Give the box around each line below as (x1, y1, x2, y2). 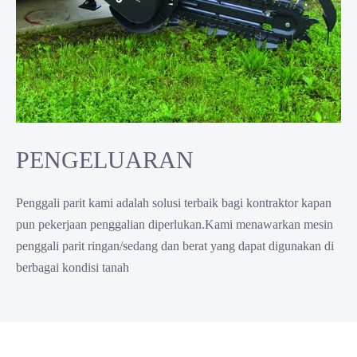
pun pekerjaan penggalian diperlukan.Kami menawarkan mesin (16, 218, 333, 232)
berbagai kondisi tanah (16, 261, 129, 275)
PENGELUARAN (16, 147, 194, 174)
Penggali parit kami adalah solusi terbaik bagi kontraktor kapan (16, 196, 331, 210)
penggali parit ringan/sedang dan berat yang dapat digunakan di (16, 239, 334, 253)
